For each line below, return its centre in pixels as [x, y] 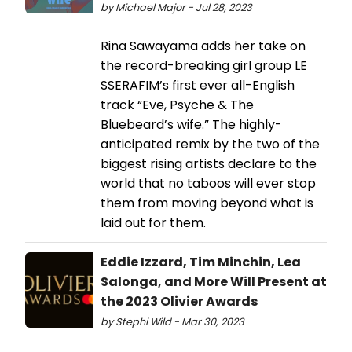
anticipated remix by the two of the [210, 144]
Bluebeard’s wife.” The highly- [191, 124]
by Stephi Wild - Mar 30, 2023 [172, 321]
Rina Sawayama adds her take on [203, 46]
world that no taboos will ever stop [208, 183]
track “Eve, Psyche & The [177, 104]
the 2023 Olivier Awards [179, 301]
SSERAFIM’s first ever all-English [198, 85]
